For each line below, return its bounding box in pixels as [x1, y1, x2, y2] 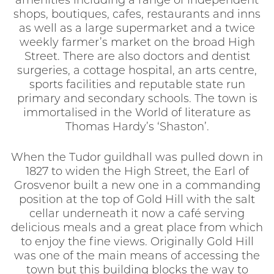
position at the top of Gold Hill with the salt [19, 194, 255, 207]
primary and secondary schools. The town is [17, 94, 257, 106]
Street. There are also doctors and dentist [24, 51, 250, 64]
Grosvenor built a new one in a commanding [13, 180, 261, 193]
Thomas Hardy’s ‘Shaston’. [65, 122, 209, 134]
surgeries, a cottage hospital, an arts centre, [17, 65, 257, 78]
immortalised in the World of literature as [23, 108, 251, 120]
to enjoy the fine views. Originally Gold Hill [20, 237, 254, 249]
